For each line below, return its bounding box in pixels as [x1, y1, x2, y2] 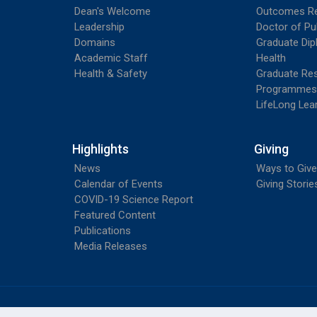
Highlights [72, 141, 129, 156]
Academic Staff [74, 51, 148, 64]
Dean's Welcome [74, 4, 151, 18]
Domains [74, 35, 115, 49]
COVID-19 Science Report [74, 192, 193, 206]
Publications [74, 224, 131, 237]
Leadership [74, 20, 125, 33]
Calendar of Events [74, 177, 163, 190]
